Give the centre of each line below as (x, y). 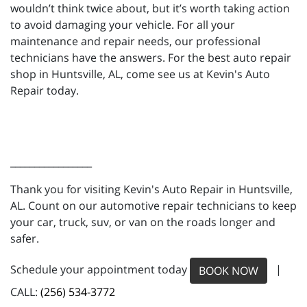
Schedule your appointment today (100, 270)
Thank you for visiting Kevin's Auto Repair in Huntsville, (151, 189)
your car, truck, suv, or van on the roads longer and (143, 222)
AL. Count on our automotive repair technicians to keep (153, 206)
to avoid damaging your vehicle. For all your (123, 25)
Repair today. (45, 91)
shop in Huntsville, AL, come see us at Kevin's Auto (140, 74)
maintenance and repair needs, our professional (135, 41)
